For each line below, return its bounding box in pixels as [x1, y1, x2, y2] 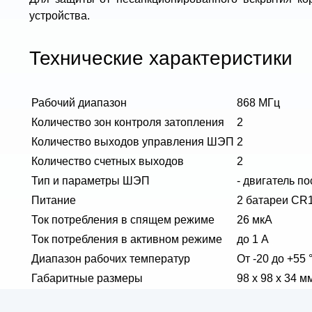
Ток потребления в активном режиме [31, 233, 222, 245]
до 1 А [237, 233, 269, 245]
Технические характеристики [29, 47, 298, 69]
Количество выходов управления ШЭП [31, 135, 234, 148]
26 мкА [237, 213, 272, 226]
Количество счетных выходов [31, 155, 184, 167]
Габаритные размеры [31, 272, 143, 284]
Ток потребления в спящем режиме [31, 213, 214, 226]
